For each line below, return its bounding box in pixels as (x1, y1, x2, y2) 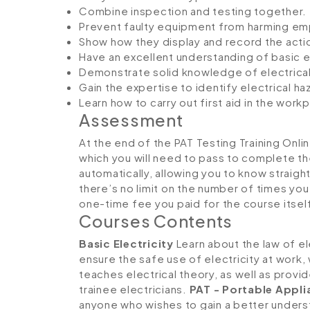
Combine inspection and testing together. (79, 4, 307, 17)
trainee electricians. (79, 282, 190, 295)
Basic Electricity (79, 237, 174, 250)
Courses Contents (79, 210, 232, 231)
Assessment (79, 109, 183, 130)
